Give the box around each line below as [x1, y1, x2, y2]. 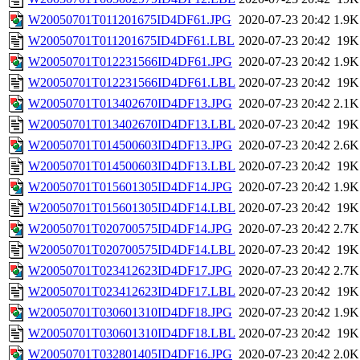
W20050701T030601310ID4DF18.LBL [28, 326, 235, 341]
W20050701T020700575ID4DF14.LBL [28, 243, 235, 257]
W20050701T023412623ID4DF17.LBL [28, 284, 235, 299]
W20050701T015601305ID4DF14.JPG [28, 180, 232, 194]
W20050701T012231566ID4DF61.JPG [28, 55, 232, 69]
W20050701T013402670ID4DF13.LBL [28, 117, 235, 132]
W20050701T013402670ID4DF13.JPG [28, 96, 232, 111]
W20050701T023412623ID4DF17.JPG [28, 264, 232, 278]
